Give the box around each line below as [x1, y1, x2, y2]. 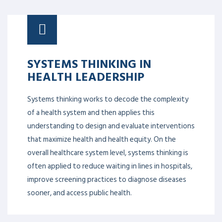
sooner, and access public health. [27, 184, 132, 197]
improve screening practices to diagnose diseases [27, 171, 186, 184]
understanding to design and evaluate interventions [27, 117, 195, 130]
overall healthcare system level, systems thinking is [27, 144, 188, 157]
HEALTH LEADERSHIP [27, 65, 144, 83]
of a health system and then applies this [27, 104, 155, 117]
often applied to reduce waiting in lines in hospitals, [27, 158, 192, 170]
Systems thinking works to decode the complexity [27, 91, 188, 104]
